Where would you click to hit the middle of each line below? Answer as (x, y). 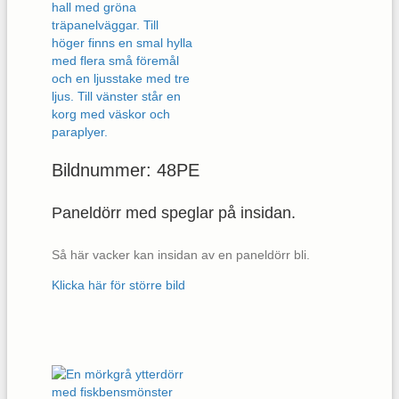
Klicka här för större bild (118, 285)
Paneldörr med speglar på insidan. (174, 213)
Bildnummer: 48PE (126, 170)
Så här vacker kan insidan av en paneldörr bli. (181, 255)
